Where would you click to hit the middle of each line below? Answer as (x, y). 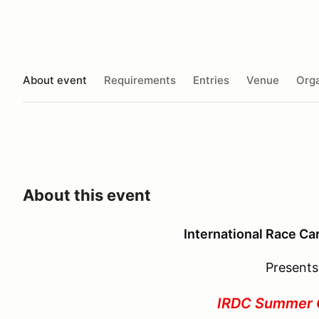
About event (55, 80)
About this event (87, 195)
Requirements (140, 80)
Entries (211, 80)
